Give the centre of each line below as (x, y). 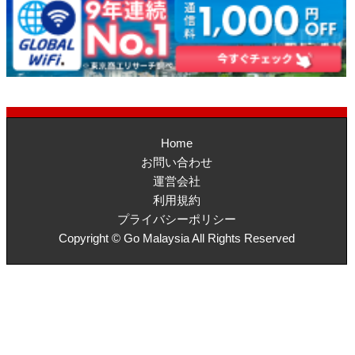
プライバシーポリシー (176, 219)
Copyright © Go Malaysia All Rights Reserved (176, 239)
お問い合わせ (176, 162)
